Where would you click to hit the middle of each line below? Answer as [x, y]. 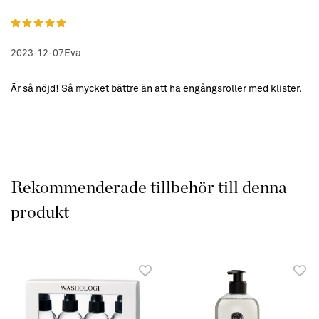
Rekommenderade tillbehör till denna [149, 188]
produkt [40, 213]
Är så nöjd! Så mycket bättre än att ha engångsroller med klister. [156, 89]
